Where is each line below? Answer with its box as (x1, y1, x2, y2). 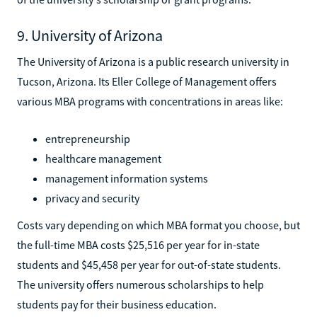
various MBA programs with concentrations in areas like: (17, 93, 283, 108)
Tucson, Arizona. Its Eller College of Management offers (17, 74, 277, 88)
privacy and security (45, 190, 139, 205)
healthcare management (45, 151, 161, 166)
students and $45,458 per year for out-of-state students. (17, 257, 281, 272)
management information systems (45, 171, 208, 185)
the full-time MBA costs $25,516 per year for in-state (17, 237, 260, 252)
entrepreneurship (45, 131, 130, 146)
